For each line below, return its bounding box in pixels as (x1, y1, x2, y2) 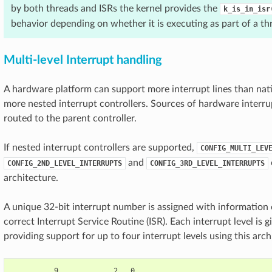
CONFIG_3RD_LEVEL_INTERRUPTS (150, 159, 265, 168)
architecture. (4, 173, 58, 183)
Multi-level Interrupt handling (4, 54, 162, 66)
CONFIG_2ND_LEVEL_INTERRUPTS (7, 159, 122, 168)
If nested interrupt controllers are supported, (4, 143, 197, 152)
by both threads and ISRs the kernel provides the (11, 4, 220, 13)
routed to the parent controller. (4, 114, 137, 123)
